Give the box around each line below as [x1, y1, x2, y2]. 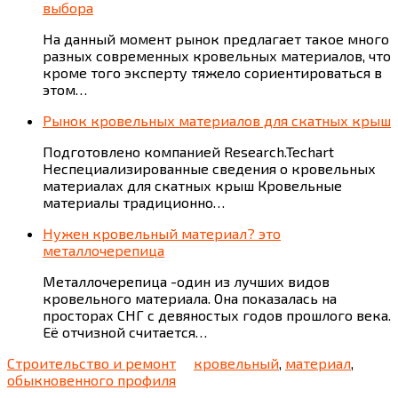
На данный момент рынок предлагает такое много [43, 30, 389, 48]
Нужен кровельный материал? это [43, 225, 281, 243]
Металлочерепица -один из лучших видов [43, 273, 330, 291]
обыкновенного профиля [7, 371, 176, 389]
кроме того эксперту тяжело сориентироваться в [43, 64, 382, 82]
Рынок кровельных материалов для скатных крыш [43, 112, 391, 130]
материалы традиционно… [43, 194, 225, 211]
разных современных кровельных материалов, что [43, 47, 391, 65]
